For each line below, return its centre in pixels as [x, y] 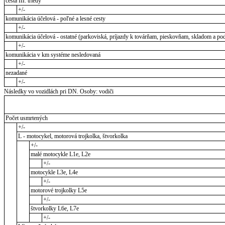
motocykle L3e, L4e [54, 173]
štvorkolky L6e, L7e [54, 209]
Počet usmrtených [26, 118]
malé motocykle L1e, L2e [60, 154]
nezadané [16, 73]
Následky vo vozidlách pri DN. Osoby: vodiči [59, 92]
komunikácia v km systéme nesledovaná [53, 55]
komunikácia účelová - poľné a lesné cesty [55, 19]
